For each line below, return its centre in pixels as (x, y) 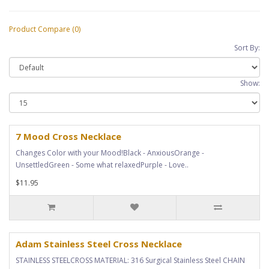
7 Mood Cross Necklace (68, 136)
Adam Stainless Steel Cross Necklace (99, 244)
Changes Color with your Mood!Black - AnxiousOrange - (110, 153)
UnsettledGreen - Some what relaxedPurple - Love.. (102, 165)
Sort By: (247, 48)
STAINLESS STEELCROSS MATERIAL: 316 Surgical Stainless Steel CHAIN (130, 260)
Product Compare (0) (45, 29)
